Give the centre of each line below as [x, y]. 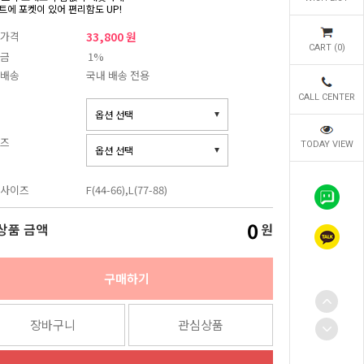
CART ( [323, 48]
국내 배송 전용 [118, 75]
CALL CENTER [327, 97]
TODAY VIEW [327, 144]
